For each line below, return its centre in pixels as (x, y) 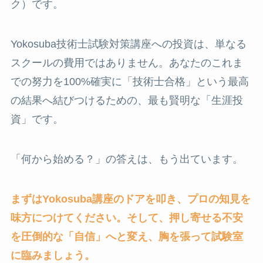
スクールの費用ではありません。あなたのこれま (127, 63)
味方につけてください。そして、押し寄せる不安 (127, 218)
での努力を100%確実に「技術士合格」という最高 (129, 82)
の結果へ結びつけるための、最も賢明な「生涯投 (127, 101)
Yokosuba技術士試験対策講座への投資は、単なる (128, 44)
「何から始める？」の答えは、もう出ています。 (127, 159)
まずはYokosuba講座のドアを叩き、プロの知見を (130, 199)
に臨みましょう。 (53, 255)
